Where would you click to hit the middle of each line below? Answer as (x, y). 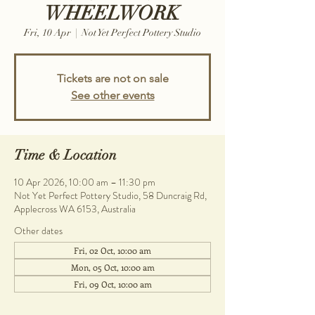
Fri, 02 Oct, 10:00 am (112, 251)
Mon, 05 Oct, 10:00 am (112, 268)
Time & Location (65, 155)
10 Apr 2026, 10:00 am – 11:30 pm (85, 182)
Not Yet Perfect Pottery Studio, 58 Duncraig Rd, (110, 196)
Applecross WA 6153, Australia (75, 209)
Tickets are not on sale (112, 79)
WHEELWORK (112, 14)
